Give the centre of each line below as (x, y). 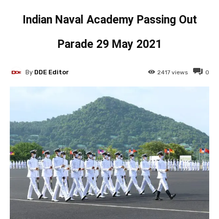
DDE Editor (52, 72)
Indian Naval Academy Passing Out (109, 20)
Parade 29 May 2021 (109, 44)
